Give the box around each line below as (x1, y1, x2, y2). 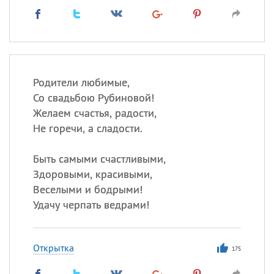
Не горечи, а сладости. (32, 121, 143, 135)
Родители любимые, (32, 75, 130, 89)
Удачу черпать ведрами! (32, 198, 149, 212)
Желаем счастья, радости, (32, 106, 157, 120)
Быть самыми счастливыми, (32, 152, 166, 166)
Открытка (32, 242, 74, 254)
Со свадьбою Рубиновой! (32, 91, 154, 105)
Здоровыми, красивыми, (32, 167, 152, 181)
